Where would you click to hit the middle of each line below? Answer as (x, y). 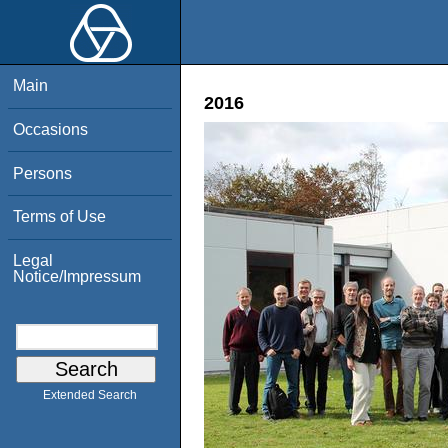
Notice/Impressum (77, 276)
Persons (43, 173)
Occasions (51, 129)
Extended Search (90, 395)
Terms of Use (60, 217)
